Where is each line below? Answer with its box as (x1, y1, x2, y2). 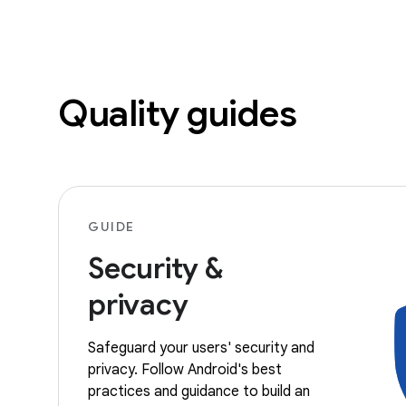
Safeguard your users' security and (88, 338, 314, 357)
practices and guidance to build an (88, 382, 310, 401)
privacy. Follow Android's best (88, 360, 282, 379)
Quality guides (58, 90, 296, 136)
